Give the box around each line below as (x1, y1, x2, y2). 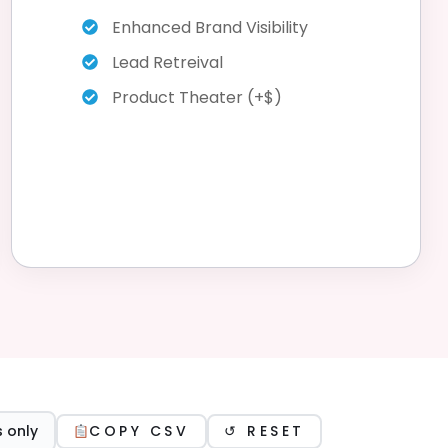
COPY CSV (89, 421, 189, 442)
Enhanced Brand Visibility (112, 15, 308, 39)
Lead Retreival (112, 50, 223, 74)
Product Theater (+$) (112, 85, 282, 109)
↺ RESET (224, 421, 305, 442)
